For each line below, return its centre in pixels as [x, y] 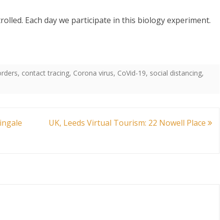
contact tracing [45, 73]
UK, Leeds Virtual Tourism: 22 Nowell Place [128, 123]
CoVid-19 [132, 73]
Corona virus [93, 73]
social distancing [176, 73]
